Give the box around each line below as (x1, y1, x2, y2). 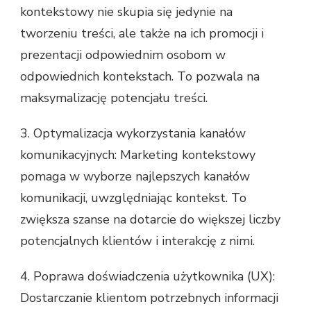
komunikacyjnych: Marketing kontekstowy (20, 146, 255, 164)
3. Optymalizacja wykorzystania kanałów (20, 125, 246, 142)
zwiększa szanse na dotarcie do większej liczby (20, 211, 280, 228)
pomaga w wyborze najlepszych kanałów (20, 168, 250, 185)
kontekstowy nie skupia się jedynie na (20, 3, 233, 21)
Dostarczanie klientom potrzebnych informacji (20, 289, 278, 307)
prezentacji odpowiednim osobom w (20, 47, 226, 64)
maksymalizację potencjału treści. (20, 90, 208, 107)
